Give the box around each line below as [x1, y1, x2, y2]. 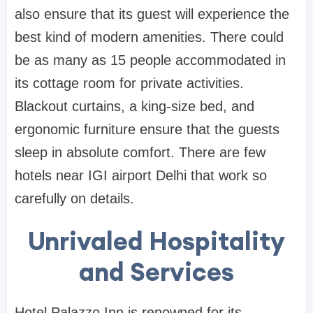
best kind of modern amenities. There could [15, 29, 284, 45]
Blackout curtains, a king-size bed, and [15, 99, 254, 115]
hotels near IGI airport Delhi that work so [15, 168, 267, 184]
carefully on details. [15, 191, 134, 207]
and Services [79, 256, 234, 289]
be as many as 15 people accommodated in [15, 52, 286, 68]
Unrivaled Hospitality [28, 225, 285, 258]
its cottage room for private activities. [15, 75, 244, 92]
